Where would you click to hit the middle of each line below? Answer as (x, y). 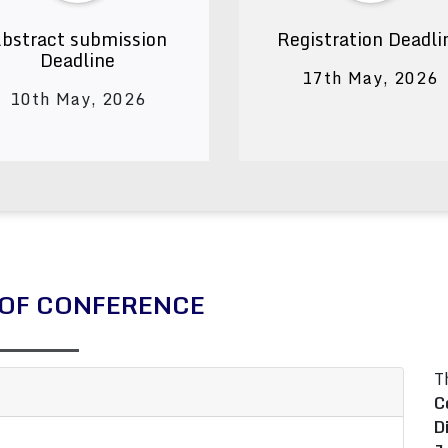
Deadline (78, 60)
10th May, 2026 (77, 99)
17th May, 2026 (370, 78)
